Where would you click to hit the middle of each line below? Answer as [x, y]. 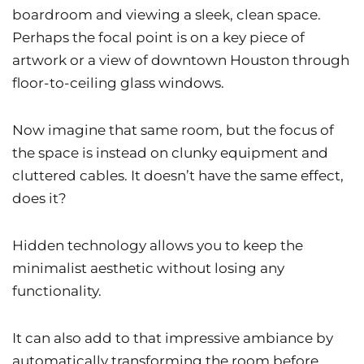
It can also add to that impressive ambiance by [173, 338]
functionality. [58, 291]
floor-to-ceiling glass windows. [120, 83]
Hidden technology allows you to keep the [158, 246]
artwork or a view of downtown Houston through [181, 61]
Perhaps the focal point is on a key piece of [158, 38]
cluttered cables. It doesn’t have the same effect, [178, 176]
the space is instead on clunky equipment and [170, 153]
